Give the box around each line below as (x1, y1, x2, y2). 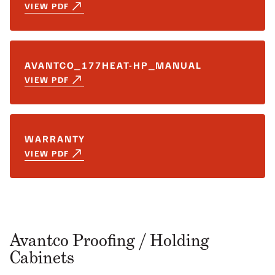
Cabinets (10, 247, 74, 268)
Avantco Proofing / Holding (10, 230, 209, 251)
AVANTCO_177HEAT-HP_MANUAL (25, 59, 202, 71)
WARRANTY (25, 133, 86, 145)
